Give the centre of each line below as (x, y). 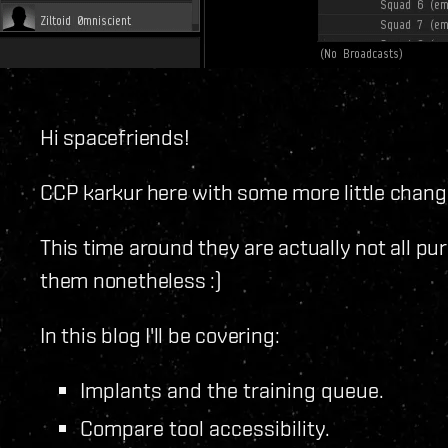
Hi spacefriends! (115, 136)
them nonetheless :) (130, 279)
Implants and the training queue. (232, 389)
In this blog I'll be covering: (160, 334)
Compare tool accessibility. (205, 427)
